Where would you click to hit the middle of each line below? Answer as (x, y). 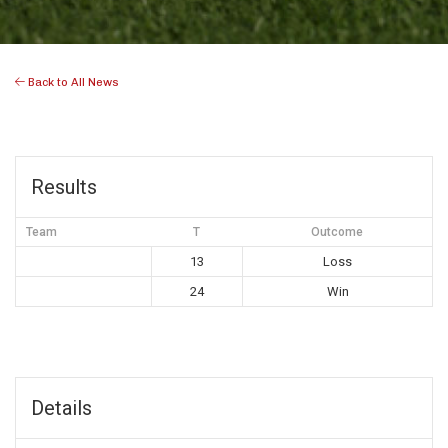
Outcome (337, 232)
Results (64, 187)
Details (61, 408)
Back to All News (72, 82)
